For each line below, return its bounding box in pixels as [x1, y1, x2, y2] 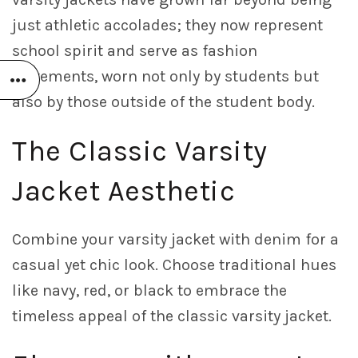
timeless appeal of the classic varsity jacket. [12, 307, 332, 326]
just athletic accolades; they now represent [12, 16, 323, 35]
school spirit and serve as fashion [12, 42, 257, 61]
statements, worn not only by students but [12, 67, 319, 86]
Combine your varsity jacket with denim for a [12, 230, 339, 249]
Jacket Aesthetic [12, 174, 235, 209]
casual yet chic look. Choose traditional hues [12, 256, 336, 275]
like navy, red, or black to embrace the [12, 281, 287, 300]
